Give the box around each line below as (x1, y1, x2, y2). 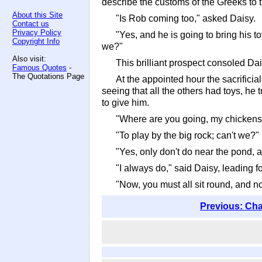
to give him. (102, 98, 149, 108)
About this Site (12, 11, 63, 19)
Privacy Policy (12, 28, 61, 37)
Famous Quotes (12, 63, 67, 72)
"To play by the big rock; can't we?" (116, 130, 259, 140)
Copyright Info (12, 37, 60, 46)
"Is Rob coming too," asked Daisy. (116, 13, 256, 23)
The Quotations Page (12, 72, 84, 81)
